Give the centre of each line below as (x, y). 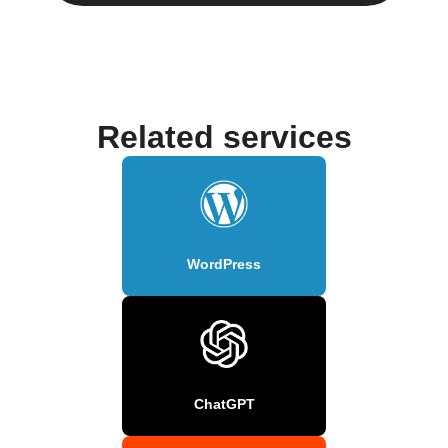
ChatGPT (224, 403)
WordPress (224, 263)
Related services (224, 136)
